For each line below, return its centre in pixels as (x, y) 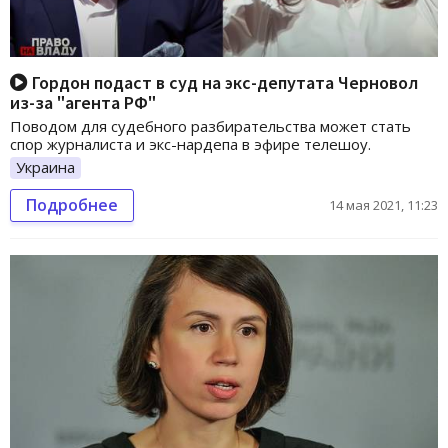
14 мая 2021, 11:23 (383, 205)
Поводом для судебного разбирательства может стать (210, 126)
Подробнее (72, 205)
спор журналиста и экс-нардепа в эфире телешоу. (190, 144)
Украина (45, 167)
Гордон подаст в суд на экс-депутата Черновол (223, 83)
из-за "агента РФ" (83, 103)
